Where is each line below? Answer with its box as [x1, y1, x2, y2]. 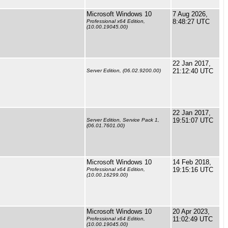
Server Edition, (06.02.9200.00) [87, 68, 161, 74]
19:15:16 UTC [173, 166, 213, 174]
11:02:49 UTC [173, 215, 213, 223]
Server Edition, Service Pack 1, [87, 117, 159, 123]
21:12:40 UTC [173, 67, 213, 75]
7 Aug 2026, [173, 10, 208, 18]
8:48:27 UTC [173, 18, 210, 25]
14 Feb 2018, [173, 158, 211, 166]
